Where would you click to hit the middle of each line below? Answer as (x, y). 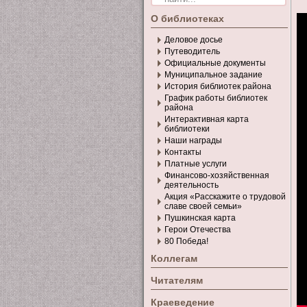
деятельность (192, 185)
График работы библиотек (216, 98)
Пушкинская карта (200, 218)
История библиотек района (218, 86)
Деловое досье (194, 40)
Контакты (183, 152)
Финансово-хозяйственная (217, 175)
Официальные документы (215, 63)
